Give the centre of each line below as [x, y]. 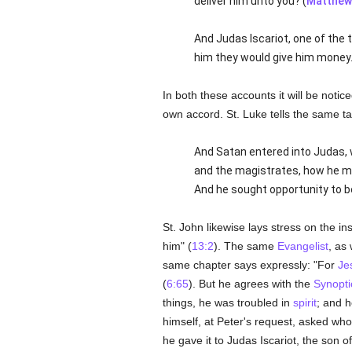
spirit [304, 302]
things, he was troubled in [227, 302]
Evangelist [302, 246]
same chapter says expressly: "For [250, 265]
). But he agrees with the [251, 284]
